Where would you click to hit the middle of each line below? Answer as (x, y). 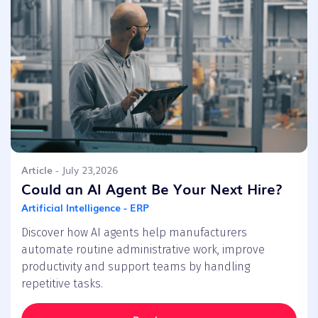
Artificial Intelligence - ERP (85, 207)
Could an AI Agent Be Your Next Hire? (152, 188)
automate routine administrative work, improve (143, 249)
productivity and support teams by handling (136, 266)
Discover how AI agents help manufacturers (134, 232)
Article (37, 169)
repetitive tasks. (62, 283)
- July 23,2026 (85, 169)
